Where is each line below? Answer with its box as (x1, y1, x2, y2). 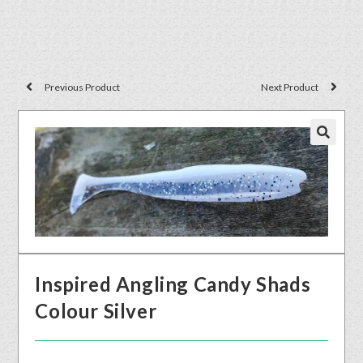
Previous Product (45, 80, 121, 93)
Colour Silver (35, 299, 157, 323)
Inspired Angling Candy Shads (35, 272, 311, 297)
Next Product (260, 80, 318, 93)
